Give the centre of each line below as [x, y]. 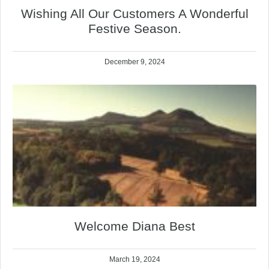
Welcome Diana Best [134, 226]
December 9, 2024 [134, 62]
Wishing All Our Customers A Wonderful [134, 14]
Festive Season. [134, 29]
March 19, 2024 [134, 260]
